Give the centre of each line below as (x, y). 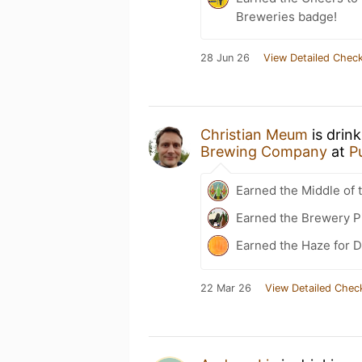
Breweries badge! (286, 17)
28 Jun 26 (225, 58)
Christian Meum (254, 135)
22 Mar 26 (226, 288)
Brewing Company (264, 152)
